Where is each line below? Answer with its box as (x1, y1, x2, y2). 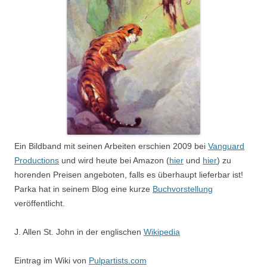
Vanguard (208, 141, 244, 151)
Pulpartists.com (89, 256, 147, 265)
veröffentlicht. (14, 198, 65, 208)
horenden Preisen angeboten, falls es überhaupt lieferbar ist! (14, 170, 243, 179)
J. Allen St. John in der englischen (14, 227, 144, 237)
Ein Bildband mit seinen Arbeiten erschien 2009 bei (14, 141, 208, 151)
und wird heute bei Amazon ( (59, 156, 169, 165)
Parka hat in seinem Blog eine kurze (14, 184, 153, 194)
